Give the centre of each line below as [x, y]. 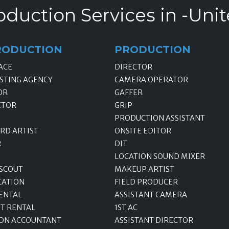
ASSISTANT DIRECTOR [154, 220]
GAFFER [129, 92]
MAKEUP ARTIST [144, 169]
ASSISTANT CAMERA [151, 194]
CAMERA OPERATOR [151, 79]
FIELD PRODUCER [146, 182]
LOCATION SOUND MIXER [160, 156]
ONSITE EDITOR [143, 131]
